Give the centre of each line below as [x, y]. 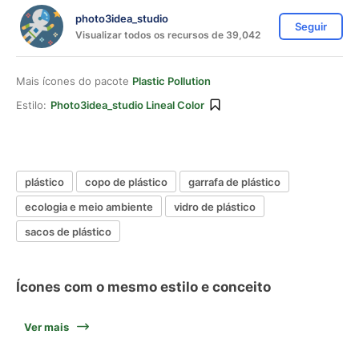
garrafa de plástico [234, 182]
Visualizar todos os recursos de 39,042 [168, 34]
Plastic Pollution [171, 81]
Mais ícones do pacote [74, 81]
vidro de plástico [215, 206]
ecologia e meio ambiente [89, 206]
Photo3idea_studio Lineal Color [127, 105]
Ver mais [46, 327]
